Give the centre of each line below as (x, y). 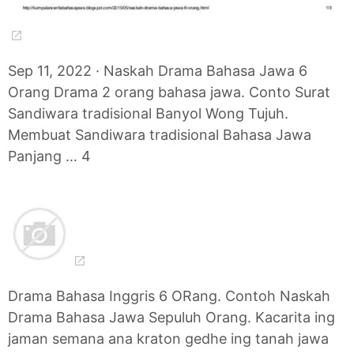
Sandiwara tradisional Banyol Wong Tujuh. (148, 113)
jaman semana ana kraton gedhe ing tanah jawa (168, 338)
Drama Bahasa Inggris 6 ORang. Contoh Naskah (169, 296)
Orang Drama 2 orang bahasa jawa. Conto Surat (169, 92)
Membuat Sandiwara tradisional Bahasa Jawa (160, 134)
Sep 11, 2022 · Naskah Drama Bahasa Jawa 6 (158, 70)
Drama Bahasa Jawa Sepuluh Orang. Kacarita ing (171, 317)
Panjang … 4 (49, 156)
